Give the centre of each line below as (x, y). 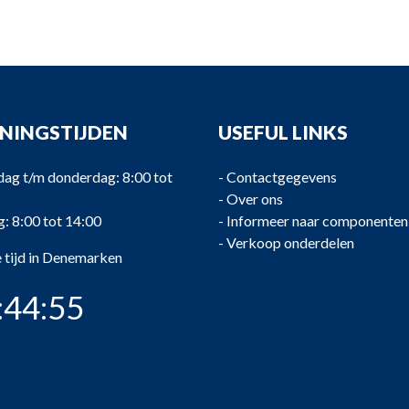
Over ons (254, 199)
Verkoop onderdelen (290, 242)
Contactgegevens (281, 177)
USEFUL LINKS (283, 132)
